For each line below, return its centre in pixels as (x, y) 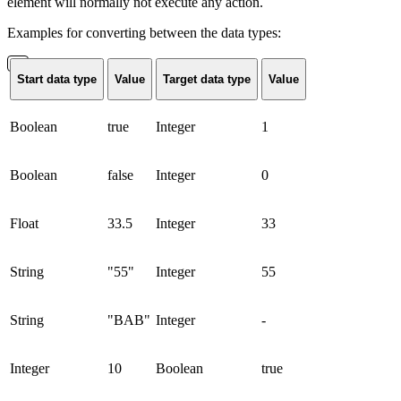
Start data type (57, 79)
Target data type (207, 79)
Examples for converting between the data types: (144, 32)
